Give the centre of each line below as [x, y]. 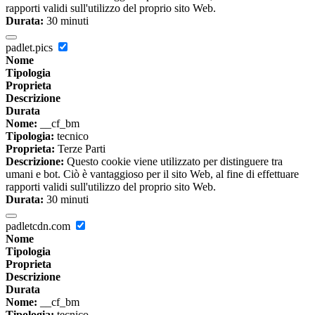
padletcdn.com [39, 226]
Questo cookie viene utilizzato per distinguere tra [173, 162]
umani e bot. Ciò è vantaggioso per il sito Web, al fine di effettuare [152, 174]
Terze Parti [80, 149]
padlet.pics [31, 48]
